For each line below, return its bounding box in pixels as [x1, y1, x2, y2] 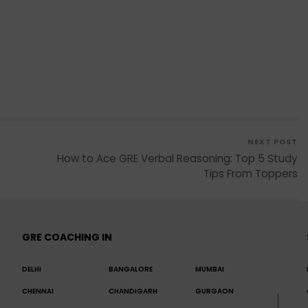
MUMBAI [195, 264, 224, 275]
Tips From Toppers [203, 166, 298, 181]
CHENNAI [21, 286, 54, 297]
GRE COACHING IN [21, 230, 112, 245]
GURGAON [195, 286, 234, 297]
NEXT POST [247, 137, 298, 148]
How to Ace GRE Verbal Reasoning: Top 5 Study [57, 151, 298, 166]
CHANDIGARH [108, 286, 157, 297]
